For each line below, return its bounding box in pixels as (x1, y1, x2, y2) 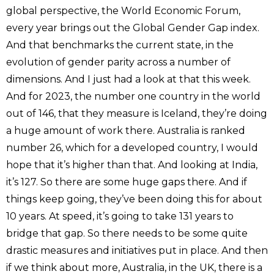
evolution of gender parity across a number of (6, 56, 231, 68)
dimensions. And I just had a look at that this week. (6, 73, 251, 85)
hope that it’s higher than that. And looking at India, (6, 158, 257, 171)
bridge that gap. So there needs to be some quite (6, 227, 248, 239)
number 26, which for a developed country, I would (6, 141, 258, 154)
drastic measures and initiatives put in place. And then (6, 244, 268, 256)
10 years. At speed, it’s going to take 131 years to (6, 210, 234, 222)
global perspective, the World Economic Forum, (6, 4, 240, 17)
